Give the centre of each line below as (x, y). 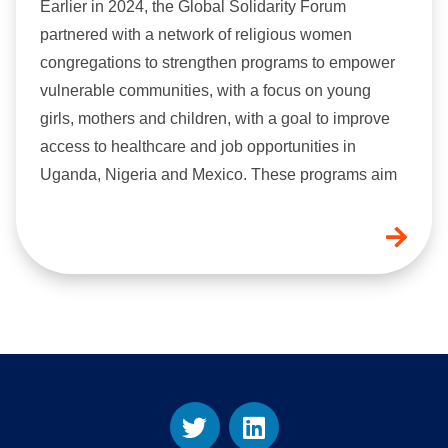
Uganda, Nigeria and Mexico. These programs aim (218, 175)
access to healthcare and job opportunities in (198, 147)
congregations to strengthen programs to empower (217, 63)
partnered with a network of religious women (196, 35)
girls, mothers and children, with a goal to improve (215, 119)
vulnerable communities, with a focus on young (205, 91)
